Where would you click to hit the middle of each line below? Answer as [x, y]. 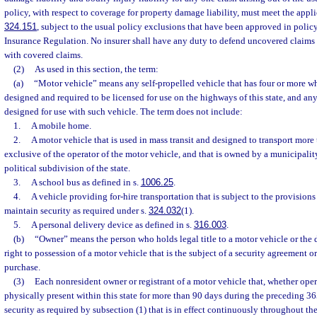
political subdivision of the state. [67, 168]
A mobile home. [61, 126]
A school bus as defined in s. [86, 182]
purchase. [22, 267]
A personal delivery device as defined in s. [112, 225]
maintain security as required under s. [76, 211]
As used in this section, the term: [96, 69]
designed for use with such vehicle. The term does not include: [123, 111]
